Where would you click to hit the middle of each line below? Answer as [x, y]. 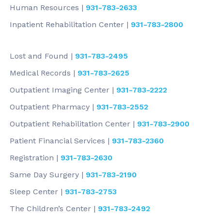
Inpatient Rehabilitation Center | [70, 24]
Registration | [35, 158]
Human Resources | [48, 8]
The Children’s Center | [54, 209]
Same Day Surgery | [48, 175]
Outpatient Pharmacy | [53, 107]
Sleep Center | [37, 192]
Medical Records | [44, 73]
